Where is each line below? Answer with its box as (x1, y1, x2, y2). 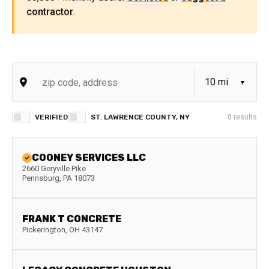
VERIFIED (35, 113, 68, 121)
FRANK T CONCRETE (22, 213, 121, 225)
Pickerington (22, 225, 65, 234)
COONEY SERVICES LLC (32, 152, 146, 163)
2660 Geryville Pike (22, 164, 86, 173)
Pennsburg (22, 174, 59, 183)
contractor (26, 6, 73, 17)
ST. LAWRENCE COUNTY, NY (91, 113, 190, 121)
